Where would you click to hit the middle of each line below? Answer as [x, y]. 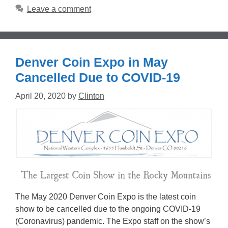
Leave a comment [59, 9]
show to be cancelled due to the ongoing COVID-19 [108, 209]
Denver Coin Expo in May [92, 62]
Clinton [91, 96]
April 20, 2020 [40, 96]
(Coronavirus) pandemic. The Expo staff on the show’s [113, 221]
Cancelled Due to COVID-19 [98, 77]
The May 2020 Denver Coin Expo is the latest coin [106, 196]
